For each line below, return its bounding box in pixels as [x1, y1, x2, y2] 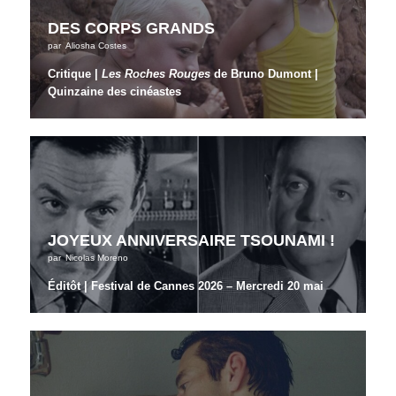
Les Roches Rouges [102, 67, 211, 81]
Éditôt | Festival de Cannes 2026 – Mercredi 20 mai [48, 279, 324, 293]
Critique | [48, 67, 103, 81]
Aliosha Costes [65, 41, 127, 51]
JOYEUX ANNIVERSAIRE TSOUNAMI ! [48, 232, 336, 250]
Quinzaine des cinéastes [48, 85, 182, 99]
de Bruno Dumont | [210, 67, 319, 81]
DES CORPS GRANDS [48, 19, 216, 38]
